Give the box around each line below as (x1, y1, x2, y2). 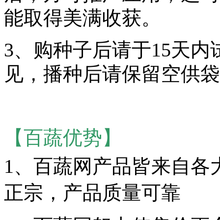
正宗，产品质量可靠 (4, 182, 181, 204)
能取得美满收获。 (4, 7, 161, 29)
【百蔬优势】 (4, 127, 122, 149)
